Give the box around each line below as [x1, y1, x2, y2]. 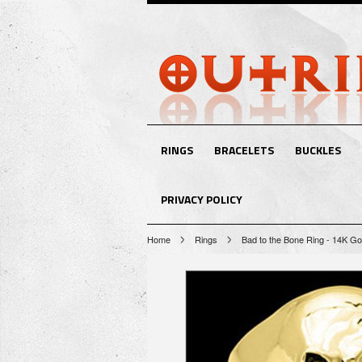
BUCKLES [295, 141, 341, 158]
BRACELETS [214, 141, 274, 158]
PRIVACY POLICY [161, 191, 242, 208]
